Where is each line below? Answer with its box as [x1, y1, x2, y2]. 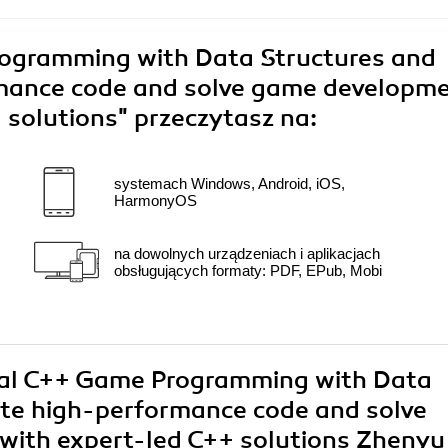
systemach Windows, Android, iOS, [114, 175, 345, 193]
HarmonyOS [114, 192, 197, 210]
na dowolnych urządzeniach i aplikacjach [114, 245, 380, 263]
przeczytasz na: [134, 103, 317, 134]
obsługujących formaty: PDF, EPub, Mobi [114, 262, 382, 280]
